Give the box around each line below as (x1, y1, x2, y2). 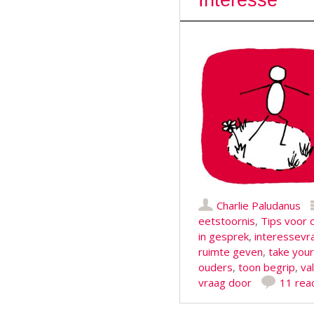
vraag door (198, 275, 252, 289)
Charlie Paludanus (216, 198, 301, 212)
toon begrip (238, 260, 295, 274)
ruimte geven (198, 245, 263, 259)
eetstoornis (198, 214, 255, 228)
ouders (198, 260, 233, 274)
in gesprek (198, 229, 249, 243)
